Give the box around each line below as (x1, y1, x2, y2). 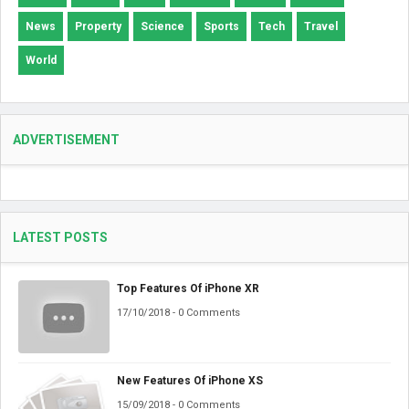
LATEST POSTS (13, 229, 108, 245)
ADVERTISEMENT (13, 131, 120, 147)
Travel (304, 19, 338, 33)
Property (75, 19, 121, 33)
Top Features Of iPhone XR (117, 281, 259, 295)
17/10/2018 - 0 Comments (117, 306, 240, 319)
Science (141, 19, 184, 33)
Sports (204, 19, 239, 33)
